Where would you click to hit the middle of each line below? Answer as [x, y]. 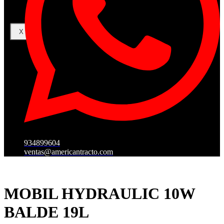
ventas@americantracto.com [68, 152]
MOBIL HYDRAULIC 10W [99, 193]
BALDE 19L [46, 212]
